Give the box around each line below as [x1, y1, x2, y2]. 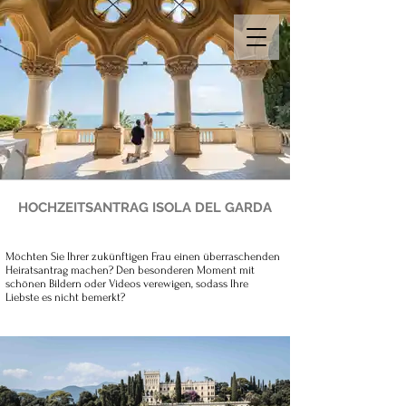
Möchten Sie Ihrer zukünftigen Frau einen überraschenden [5, 250, 280, 263]
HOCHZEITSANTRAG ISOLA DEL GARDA [18, 199, 272, 216]
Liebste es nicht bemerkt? [5, 291, 125, 304]
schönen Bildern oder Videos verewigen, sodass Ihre [5, 277, 248, 290]
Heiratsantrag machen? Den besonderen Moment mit [5, 264, 255, 276]
